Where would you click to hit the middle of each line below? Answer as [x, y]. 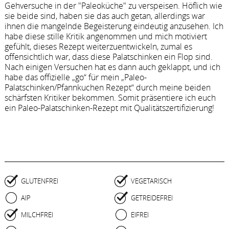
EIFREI [140, 214]
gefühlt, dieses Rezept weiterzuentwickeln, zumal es [98, 46]
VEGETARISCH [151, 181]
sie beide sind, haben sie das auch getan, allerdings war [105, 16]
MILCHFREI [37, 214]
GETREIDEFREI [152, 198]
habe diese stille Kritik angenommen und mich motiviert [106, 36]
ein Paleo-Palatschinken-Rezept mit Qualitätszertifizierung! [109, 108]
